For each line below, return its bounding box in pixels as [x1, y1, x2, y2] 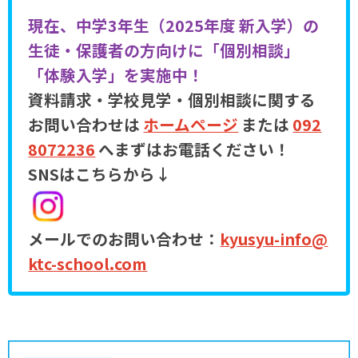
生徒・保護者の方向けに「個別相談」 [28, 38, 300, 62]
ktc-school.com [28, 251, 148, 275]
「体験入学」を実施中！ [28, 62, 205, 86]
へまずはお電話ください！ [95, 137, 291, 161]
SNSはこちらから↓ [28, 161, 172, 185]
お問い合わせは [28, 112, 144, 136]
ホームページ [143, 112, 239, 136]
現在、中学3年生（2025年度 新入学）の [28, 13, 320, 37]
